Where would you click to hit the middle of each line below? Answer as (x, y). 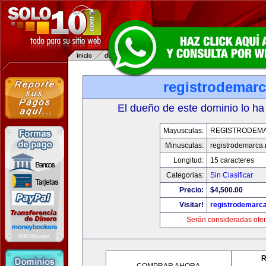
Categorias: (185, 175)
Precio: (191, 190)
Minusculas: (184, 145)
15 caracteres (232, 160)
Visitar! (191, 205)
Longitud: (188, 160)
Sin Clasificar (231, 175)
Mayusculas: (183, 131)
